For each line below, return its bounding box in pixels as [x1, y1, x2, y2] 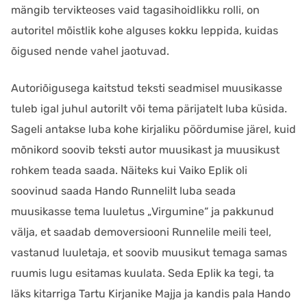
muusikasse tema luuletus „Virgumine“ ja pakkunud [11, 205, 274, 219]
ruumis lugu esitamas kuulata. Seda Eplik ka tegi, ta [11, 267, 274, 280]
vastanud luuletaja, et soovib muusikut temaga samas [11, 246, 287, 260]
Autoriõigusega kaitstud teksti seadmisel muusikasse [11, 82, 282, 95]
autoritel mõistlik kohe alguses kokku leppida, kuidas [11, 24, 278, 38]
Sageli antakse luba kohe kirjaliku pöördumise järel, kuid [11, 123, 296, 136]
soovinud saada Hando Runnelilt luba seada [11, 184, 236, 198]
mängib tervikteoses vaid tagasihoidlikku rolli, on [11, 3, 260, 17]
